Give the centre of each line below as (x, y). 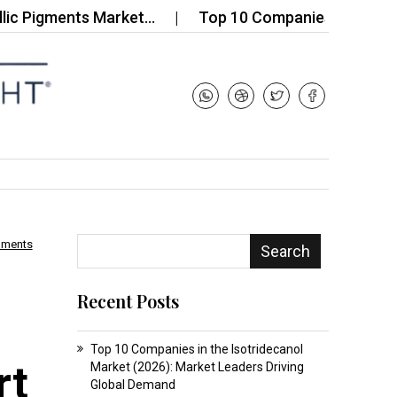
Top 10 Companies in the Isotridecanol (196, 349)
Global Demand (132, 384)
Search (285, 251)
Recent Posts (128, 300)
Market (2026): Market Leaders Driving (197, 366)
